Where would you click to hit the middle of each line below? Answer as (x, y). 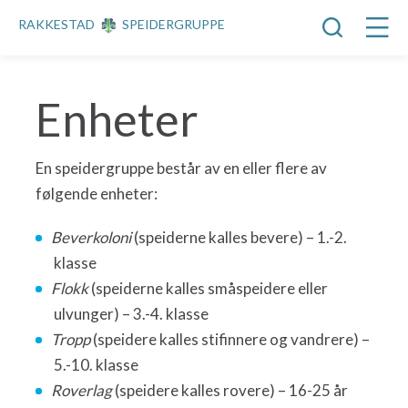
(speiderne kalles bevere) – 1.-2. (239, 237)
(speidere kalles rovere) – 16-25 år (231, 390)
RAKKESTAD (56, 24)
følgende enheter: (96, 194)
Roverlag (82, 390)
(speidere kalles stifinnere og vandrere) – (231, 339)
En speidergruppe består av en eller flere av (181, 168)
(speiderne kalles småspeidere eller (209, 288)
